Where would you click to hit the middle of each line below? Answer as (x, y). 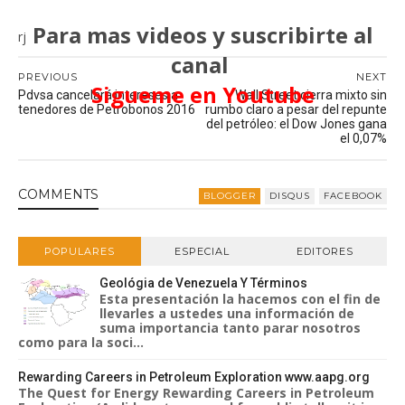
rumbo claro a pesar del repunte (296, 109)
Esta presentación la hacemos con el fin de (240, 299)
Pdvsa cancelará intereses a (98, 95)
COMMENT (54, 194)
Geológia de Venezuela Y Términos (203, 283)
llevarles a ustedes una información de (227, 313)
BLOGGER (230, 195)
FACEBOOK (353, 195)
